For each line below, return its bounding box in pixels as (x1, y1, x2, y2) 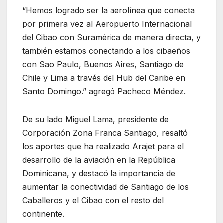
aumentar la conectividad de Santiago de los (22, 181, 189, 192)
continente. (22, 208, 64, 219)
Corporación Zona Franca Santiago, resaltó (22, 127, 188, 138)
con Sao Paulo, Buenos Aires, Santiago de (22, 59, 184, 69)
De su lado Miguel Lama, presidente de (22, 114, 169, 124)
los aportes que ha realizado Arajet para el (22, 141, 184, 151)
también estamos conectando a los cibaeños (22, 45, 190, 56)
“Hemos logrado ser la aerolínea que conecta (22, 5, 195, 15)
